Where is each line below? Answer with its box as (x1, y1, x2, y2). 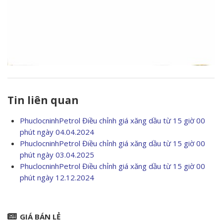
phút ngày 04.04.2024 (20, 127, 94, 137)
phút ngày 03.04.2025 (20, 150, 94, 160)
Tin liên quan (7, 93, 79, 108)
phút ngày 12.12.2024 (20, 172, 94, 183)
